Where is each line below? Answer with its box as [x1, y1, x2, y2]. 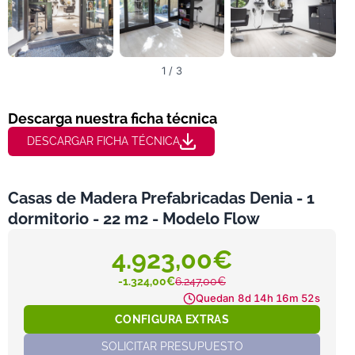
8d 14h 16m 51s [238, 292, 320, 305]
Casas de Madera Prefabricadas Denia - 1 [8, 188, 315, 208]
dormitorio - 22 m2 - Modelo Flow [8, 208, 260, 228]
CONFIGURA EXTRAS [115, 312, 229, 326]
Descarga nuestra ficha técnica [8, 109, 217, 127]
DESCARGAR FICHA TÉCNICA [27, 135, 180, 148]
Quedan [196, 292, 235, 305]
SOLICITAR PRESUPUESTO [101, 339, 243, 353]
